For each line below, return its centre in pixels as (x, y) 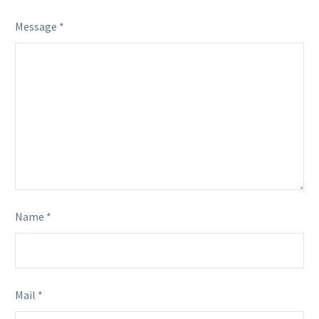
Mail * (29, 294)
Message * (40, 26)
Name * (33, 216)
